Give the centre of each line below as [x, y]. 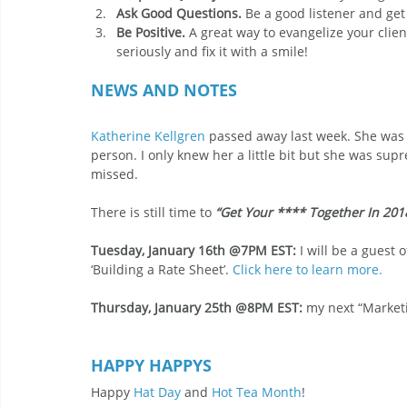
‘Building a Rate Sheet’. [162, 269]
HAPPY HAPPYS [151, 365]
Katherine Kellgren [148, 136]
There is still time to [153, 212]
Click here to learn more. [308, 269]
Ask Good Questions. [179, 13]
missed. [114, 174]
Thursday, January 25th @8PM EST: [199, 308]
